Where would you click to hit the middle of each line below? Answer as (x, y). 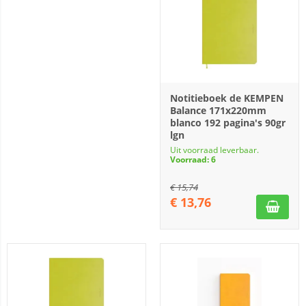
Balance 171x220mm (218, 110)
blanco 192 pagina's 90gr (228, 123)
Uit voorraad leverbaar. (214, 150)
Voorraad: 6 (193, 159)
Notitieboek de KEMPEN (227, 98)
